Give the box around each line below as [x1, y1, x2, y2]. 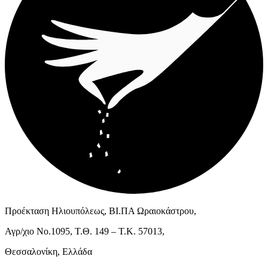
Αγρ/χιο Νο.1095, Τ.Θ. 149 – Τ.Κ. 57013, [5, 226, 165, 237]
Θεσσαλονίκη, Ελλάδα [5, 246, 92, 257]
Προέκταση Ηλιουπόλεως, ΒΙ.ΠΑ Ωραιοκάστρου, [5, 206, 196, 217]
